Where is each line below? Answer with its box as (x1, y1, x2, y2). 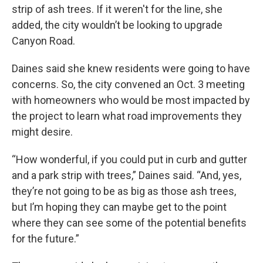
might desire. (12, 126, 73, 139)
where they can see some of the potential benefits (12, 217, 247, 230)
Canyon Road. (12, 35, 75, 48)
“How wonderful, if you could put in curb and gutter (12, 153, 247, 166)
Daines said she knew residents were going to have (12, 62, 250, 75)
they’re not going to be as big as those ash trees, (12, 185, 236, 198)
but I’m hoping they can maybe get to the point (12, 201, 227, 214)
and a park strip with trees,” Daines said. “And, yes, (12, 169, 241, 182)
